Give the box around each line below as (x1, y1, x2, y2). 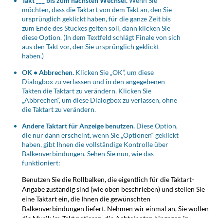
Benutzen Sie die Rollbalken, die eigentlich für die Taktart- (22, 175, 194, 184)
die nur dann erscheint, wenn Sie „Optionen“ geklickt (22, 131, 179, 140)
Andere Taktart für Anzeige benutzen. (22, 122, 135, 130)
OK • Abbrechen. (22, 68, 74, 77)
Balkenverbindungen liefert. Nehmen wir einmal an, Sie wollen (22, 204, 209, 213)
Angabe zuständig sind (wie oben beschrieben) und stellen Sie (22, 185, 205, 194)
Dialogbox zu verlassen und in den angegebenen (22, 77, 165, 86)
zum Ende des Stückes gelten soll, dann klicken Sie (22, 24, 170, 33)
